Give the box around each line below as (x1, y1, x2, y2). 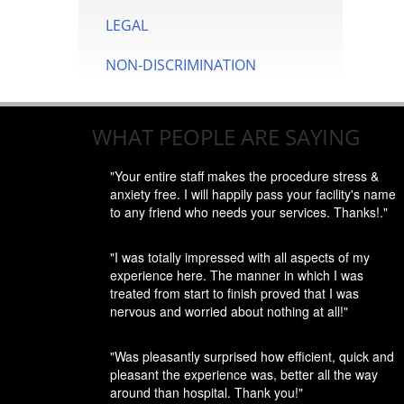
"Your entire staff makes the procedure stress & (110, 167, 379, 185)
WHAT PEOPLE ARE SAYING (92, 122, 360, 151)
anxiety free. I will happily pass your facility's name (110, 185, 396, 203)
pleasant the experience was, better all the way (110, 365, 378, 383)
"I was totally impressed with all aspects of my (110, 248, 370, 266)
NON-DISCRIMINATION (106, 55, 256, 75)
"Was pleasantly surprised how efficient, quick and (110, 347, 394, 365)
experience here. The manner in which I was (110, 266, 363, 284)
